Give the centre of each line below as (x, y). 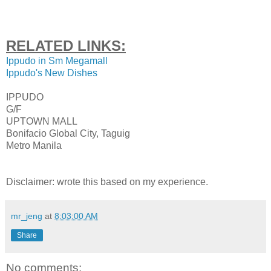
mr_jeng (27, 216)
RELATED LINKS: (66, 45)
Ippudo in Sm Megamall (57, 60)
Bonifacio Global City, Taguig (68, 133)
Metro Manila (34, 145)
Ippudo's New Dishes (52, 73)
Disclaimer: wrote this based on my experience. (107, 181)
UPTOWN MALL (42, 121)
